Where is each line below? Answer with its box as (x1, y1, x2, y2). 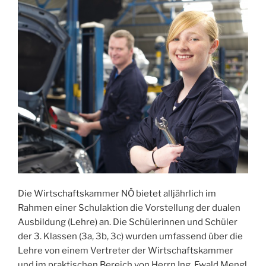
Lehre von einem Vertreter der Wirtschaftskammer (18, 245, 233, 256)
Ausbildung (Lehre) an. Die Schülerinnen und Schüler (18, 217, 237, 228)
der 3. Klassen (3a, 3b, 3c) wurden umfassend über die (18, 231, 243, 242)
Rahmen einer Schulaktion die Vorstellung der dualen (18, 202, 240, 214)
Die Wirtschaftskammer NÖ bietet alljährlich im (18, 188, 216, 199)
